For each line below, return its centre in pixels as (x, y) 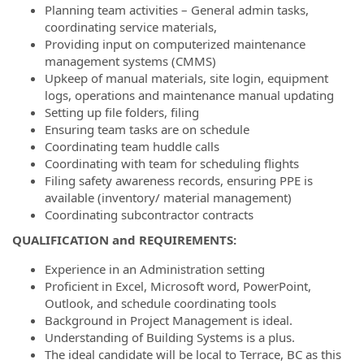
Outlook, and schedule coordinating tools (160, 303)
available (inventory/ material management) (168, 197)
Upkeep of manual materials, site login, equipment (186, 78)
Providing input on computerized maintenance (175, 43)
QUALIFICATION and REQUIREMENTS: (124, 240)
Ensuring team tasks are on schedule (147, 129)
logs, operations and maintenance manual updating (189, 95)
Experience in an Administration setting (155, 269)
